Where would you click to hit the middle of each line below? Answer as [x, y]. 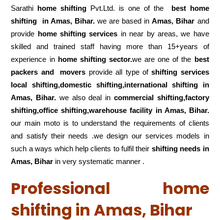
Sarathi [24, 8]
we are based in [124, 21]
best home [188, 8]
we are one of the [163, 59]
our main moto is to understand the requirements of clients [110, 123]
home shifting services [79, 34]
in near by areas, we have [165, 34]
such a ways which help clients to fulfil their [81, 149]
